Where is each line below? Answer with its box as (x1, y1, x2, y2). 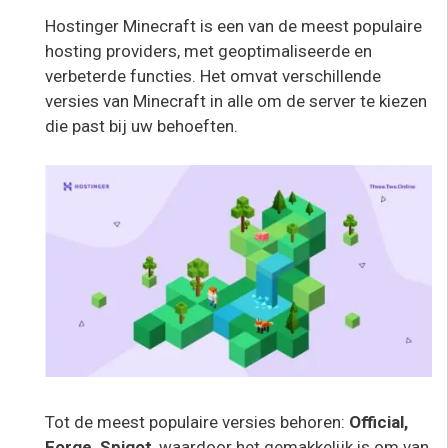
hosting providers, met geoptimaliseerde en (45, 41, 372, 62)
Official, (349, 411, 408, 432)
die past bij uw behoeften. (45, 116, 238, 137)
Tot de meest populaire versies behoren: (45, 411, 349, 432)
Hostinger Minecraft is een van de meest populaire (45, 16, 422, 37)
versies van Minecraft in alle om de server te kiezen (45, 91, 427, 112)
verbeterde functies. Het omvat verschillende (45, 66, 381, 87)
